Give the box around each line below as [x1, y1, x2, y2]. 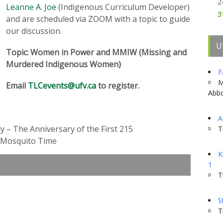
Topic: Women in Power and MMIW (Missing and [6, 47, 187, 58]
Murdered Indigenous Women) [6, 59, 121, 70]
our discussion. [6, 25, 62, 36]
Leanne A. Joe [6, 1, 56, 12]
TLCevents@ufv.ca [28, 80, 96, 92]
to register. [96, 80, 139, 92]
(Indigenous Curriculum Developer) [56, 1, 190, 12]
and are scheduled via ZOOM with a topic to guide [6, 13, 190, 24]
